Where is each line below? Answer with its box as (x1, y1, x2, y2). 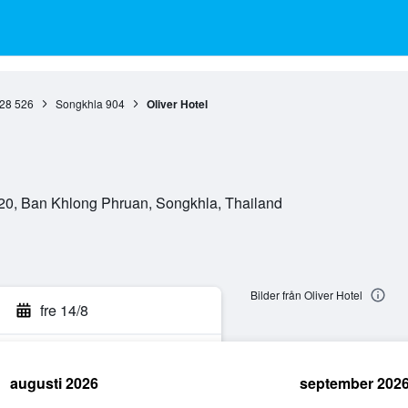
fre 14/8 (40, 300, 88, 321)
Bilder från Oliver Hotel (250, 287, 362, 303)
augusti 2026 (9, 372, 98, 393)
